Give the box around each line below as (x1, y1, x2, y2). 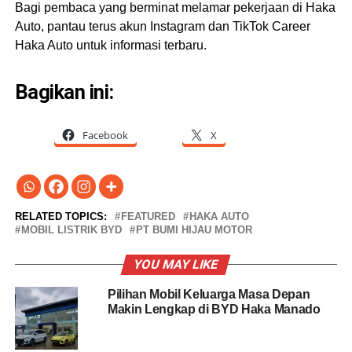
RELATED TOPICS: (14, 210, 107, 222)
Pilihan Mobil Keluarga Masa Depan (107, 287, 310, 301)
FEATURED (120, 210, 175, 222)
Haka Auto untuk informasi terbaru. (14, 38, 207, 52)
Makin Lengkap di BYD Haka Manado (107, 302, 321, 316)
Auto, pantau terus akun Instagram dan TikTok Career (14, 19, 310, 33)
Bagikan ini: (14, 79, 114, 104)
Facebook (82, 127, 128, 142)
